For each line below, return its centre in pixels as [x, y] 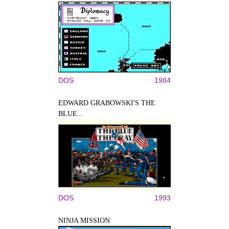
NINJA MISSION [84, 221]
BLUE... [71, 114]
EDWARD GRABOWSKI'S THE [107, 103]
